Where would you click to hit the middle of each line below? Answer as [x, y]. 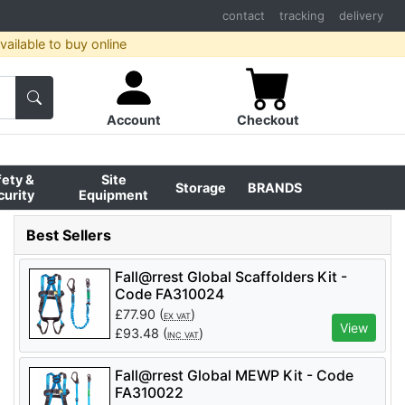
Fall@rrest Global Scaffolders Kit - [231, 277]
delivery [361, 15]
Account [133, 120]
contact [244, 15]
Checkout [268, 120]
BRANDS [275, 188]
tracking [302, 15]
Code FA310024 [170, 294]
